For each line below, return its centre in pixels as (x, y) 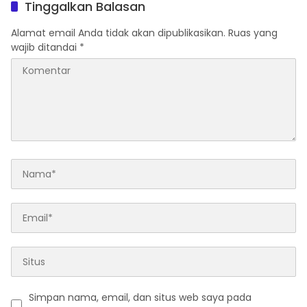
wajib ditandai (45, 48)
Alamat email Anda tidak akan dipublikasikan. (118, 33)
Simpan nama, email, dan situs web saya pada (140, 298)
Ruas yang (253, 33)
